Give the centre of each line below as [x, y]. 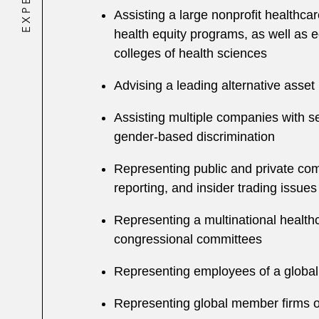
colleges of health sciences [190, 53]
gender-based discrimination [194, 137]
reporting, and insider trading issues [215, 188]
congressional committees [188, 239]
